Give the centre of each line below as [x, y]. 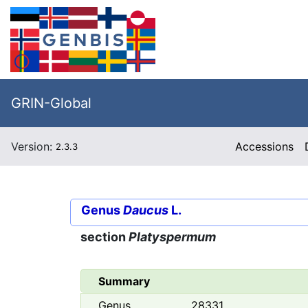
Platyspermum [172, 237]
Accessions [265, 146]
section [104, 237]
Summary [124, 282]
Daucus [146, 210]
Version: [33, 146]
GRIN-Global [51, 103]
